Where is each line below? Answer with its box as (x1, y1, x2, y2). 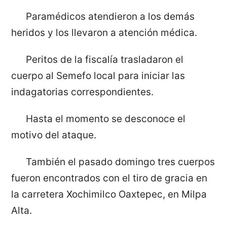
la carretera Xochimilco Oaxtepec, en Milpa (11, 188, 207, 200)
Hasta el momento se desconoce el (25, 112, 185, 125)
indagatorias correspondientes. (11, 86, 154, 98)
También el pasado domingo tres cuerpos (25, 156, 215, 168)
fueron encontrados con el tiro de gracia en (11, 172, 208, 184)
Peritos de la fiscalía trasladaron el (25, 54, 183, 66)
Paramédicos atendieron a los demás (25, 11, 195, 23)
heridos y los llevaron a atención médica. (11, 27, 198, 39)
